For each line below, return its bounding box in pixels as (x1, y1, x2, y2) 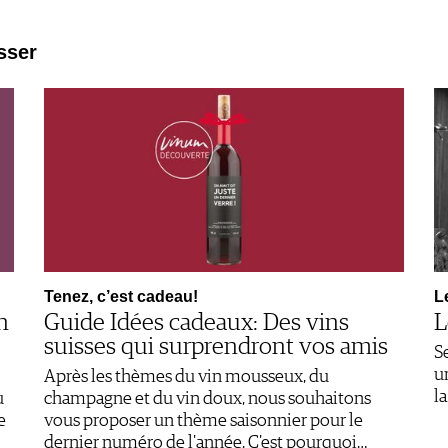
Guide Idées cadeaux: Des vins (44, 310, 349, 335)
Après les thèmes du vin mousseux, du (44, 367, 329, 386)
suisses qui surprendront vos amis (44, 334, 388, 359)
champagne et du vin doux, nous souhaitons (44, 389, 371, 408)
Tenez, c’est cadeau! (44, 287, 198, 305)
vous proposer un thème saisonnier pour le (44, 411, 363, 430)
